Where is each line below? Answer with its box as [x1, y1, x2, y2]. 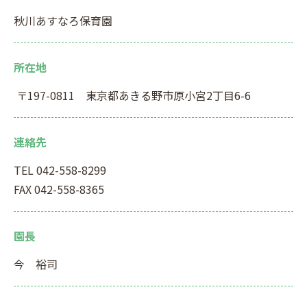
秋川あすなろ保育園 [14, 12, 112, 29]
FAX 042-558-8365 [14, 181, 104, 197]
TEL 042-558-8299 [14, 162, 106, 178]
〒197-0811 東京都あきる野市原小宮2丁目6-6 [14, 87, 251, 103]
